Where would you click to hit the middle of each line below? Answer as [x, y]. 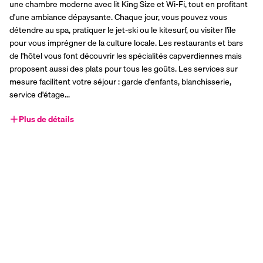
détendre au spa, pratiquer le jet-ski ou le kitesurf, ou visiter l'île [123, 30]
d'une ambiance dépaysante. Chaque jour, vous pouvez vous [118, 17]
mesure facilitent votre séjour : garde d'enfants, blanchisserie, [120, 82]
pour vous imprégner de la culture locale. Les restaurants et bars [126, 43]
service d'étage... [40, 95]
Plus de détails [46, 119]
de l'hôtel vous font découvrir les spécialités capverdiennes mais [126, 56]
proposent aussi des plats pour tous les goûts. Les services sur [124, 69]
